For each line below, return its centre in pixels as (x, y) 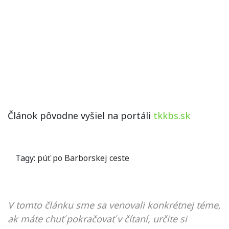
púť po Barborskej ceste (83, 158)
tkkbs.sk (172, 116)
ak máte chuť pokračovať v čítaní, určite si (97, 219)
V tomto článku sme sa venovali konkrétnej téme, (114, 205)
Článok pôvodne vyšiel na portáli (81, 116)
